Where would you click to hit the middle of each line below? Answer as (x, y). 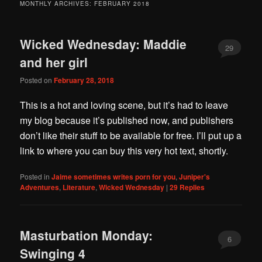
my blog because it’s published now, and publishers (127, 120)
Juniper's (195, 176)
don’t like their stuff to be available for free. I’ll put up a (131, 136)
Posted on (37, 80)
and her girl (54, 62)
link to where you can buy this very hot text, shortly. (124, 151)
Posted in (35, 176)
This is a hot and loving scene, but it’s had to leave (124, 105)
